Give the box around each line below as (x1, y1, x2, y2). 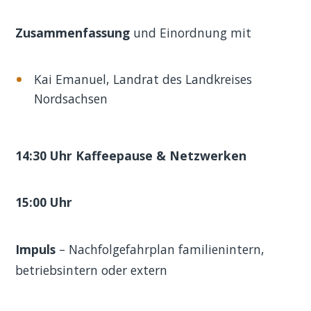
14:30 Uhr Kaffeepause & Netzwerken (15, 146, 247, 164)
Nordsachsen (33, 90, 108, 107)
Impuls (15, 240, 56, 258)
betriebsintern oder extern (15, 261, 168, 278)
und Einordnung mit (130, 24, 252, 42)
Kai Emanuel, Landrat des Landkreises (33, 70, 252, 87)
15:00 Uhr (15, 194, 73, 211)
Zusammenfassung (15, 24, 131, 42)
